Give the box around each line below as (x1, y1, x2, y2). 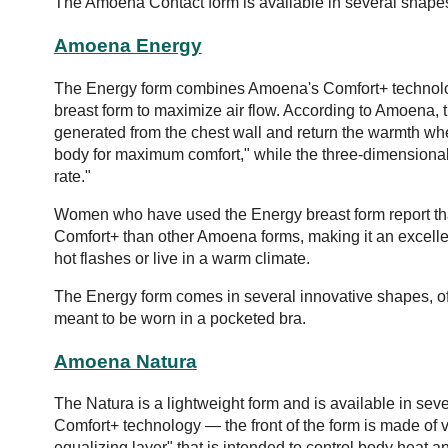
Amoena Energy (53, 35, 202, 57)
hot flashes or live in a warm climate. (53, 249, 310, 267)
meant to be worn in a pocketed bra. (53, 309, 306, 327)
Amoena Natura (53, 350, 197, 372)
